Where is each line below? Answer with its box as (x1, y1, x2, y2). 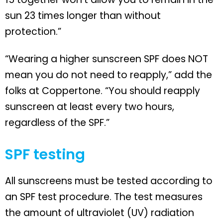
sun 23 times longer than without (5, 8, 161, 22)
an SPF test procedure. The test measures (5, 190, 203, 204)
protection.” (5, 24, 61, 38)
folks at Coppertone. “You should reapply (5, 84, 200, 98)
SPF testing (5, 144, 85, 164)
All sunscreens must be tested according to (5, 174, 213, 188)
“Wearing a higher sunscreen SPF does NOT (5, 52, 208, 66)
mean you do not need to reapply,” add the (5, 68, 212, 82)
